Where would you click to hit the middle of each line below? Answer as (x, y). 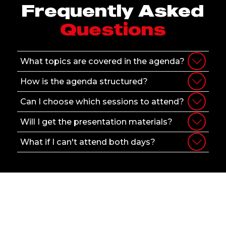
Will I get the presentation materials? (96, 121)
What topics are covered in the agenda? (102, 61)
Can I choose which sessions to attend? (102, 101)
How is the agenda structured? (84, 81)
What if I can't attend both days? (88, 142)
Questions (113, 29)
